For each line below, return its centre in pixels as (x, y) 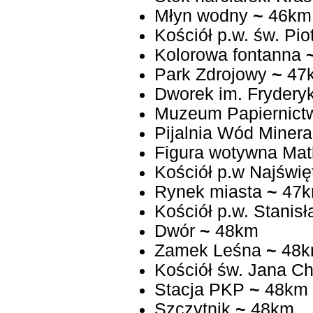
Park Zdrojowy (210, 75)
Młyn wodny (201, 16)
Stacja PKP (199, 290)
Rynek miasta (208, 192)
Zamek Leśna (208, 251)
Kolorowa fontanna (227, 55)
